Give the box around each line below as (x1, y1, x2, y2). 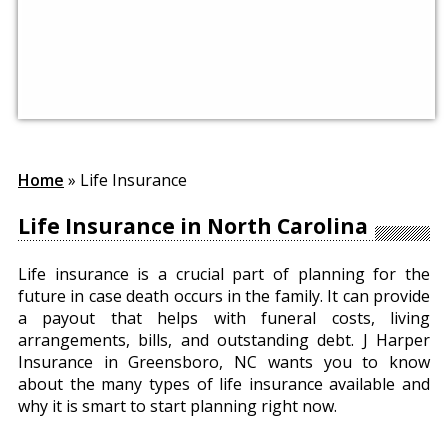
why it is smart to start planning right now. (18, 395, 337, 418)
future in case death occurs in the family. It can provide (18, 285, 430, 308)
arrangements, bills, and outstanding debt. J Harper (18, 329, 430, 352)
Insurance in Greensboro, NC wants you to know (18, 351, 430, 374)
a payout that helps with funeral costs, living (18, 307, 430, 330)
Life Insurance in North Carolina (18, 212, 368, 241)
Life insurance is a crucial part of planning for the (18, 263, 430, 286)
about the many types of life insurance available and (18, 373, 430, 396)
